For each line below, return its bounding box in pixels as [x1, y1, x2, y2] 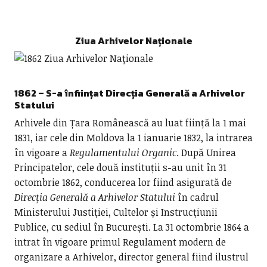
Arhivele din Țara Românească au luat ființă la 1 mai [14, 116, 246, 129]
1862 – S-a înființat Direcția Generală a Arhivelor [14, 86, 245, 100]
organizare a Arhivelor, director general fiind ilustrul [14, 250, 249, 263]
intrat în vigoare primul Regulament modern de [14, 235, 226, 249]
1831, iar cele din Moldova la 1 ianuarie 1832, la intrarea [14, 131, 253, 144]
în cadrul [175, 191, 219, 204]
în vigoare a [14, 146, 70, 159]
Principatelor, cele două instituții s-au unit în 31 [14, 161, 226, 174]
